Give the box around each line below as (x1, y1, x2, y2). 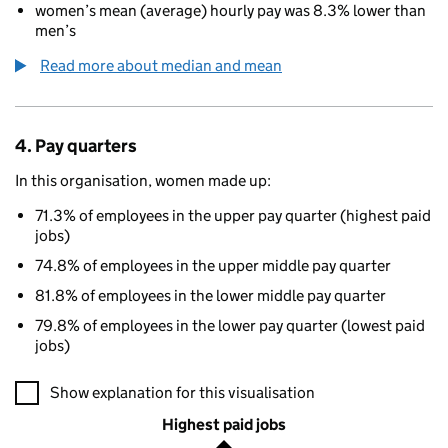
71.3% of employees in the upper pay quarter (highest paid (35, 206, 431, 225)
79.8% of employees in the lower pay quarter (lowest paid (35, 316, 425, 335)
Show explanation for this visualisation (50, 383, 315, 402)
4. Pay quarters (15, 135, 137, 157)
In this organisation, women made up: (15, 171, 271, 190)
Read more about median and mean (40, 56, 282, 75)
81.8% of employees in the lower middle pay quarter (35, 286, 386, 305)
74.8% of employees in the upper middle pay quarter (35, 256, 391, 275)
